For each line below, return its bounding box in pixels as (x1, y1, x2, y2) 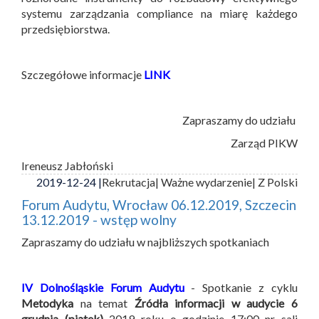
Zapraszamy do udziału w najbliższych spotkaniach (21, 234, 271, 249)
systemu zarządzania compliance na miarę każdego (21, 6, 298, 20)
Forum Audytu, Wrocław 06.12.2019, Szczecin (21, 196, 296, 213)
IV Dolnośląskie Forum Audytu (21, 280, 184, 294)
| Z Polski (252, 174, 298, 189)
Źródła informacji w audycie (134, 296, 285, 310)
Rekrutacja (102, 174, 155, 189)
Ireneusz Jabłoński (21, 158, 113, 172)
